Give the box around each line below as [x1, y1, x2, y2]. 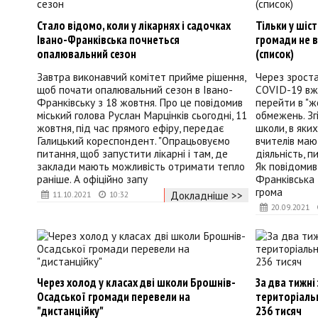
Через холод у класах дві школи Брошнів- [37, 274, 236, 290]
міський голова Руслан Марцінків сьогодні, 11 [37, 108, 247, 123]
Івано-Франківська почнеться [37, 31, 180, 48]
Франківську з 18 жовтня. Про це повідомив [37, 95, 243, 110]
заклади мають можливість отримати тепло [37, 159, 245, 174]
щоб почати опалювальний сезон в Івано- [37, 82, 233, 97]
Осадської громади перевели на [37, 288, 190, 305]
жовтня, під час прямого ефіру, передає [37, 121, 224, 136]
